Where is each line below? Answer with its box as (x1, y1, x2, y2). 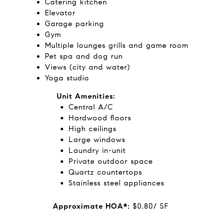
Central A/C (69, 103, 113, 111)
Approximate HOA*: (52, 202, 133, 211)
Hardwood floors (69, 113, 132, 122)
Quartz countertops (69, 168, 143, 177)
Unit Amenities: (56, 92, 115, 101)
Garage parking (44, 19, 104, 28)
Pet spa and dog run (44, 52, 123, 61)
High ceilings (69, 124, 117, 133)
